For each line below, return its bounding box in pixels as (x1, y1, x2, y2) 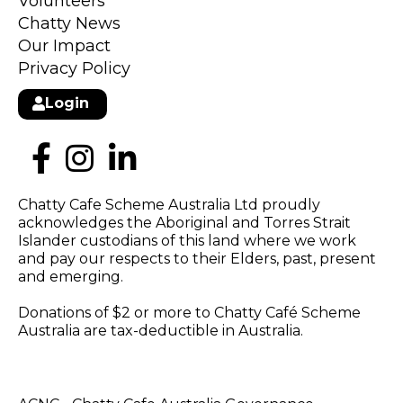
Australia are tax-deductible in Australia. (18, 322, 303, 339)
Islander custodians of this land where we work (18, 232, 356, 249)
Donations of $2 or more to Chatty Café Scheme (18, 304, 361, 321)
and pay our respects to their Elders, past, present (18, 250, 376, 267)
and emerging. (18, 268, 123, 285)
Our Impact (18, 36, 111, 56)
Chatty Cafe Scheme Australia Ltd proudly (18, 196, 320, 213)
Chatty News (18, 13, 121, 33)
